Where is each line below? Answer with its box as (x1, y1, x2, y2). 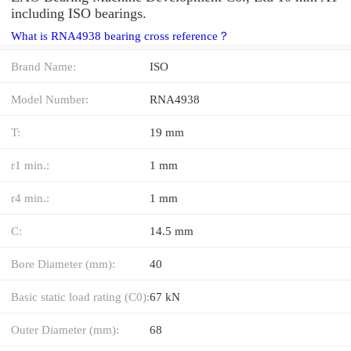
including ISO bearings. (11, 5, 147, 21)
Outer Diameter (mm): (11, 322, 119, 336)
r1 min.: (11, 157, 49, 172)
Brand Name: (11, 59, 76, 73)
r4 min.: (11, 190, 49, 204)
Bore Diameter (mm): (11, 256, 115, 270)
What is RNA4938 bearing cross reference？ (11, 29, 230, 42)
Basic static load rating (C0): (11, 289, 150, 303)
